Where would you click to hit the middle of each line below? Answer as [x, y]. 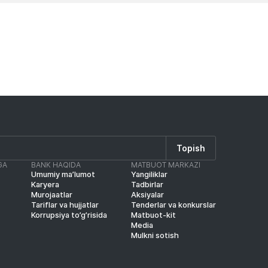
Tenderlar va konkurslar [173, 205]
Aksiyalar [147, 195]
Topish [191, 148]
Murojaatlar [51, 195]
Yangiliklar [149, 175]
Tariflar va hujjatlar [65, 205]
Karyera [45, 185]
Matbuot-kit [153, 215]
